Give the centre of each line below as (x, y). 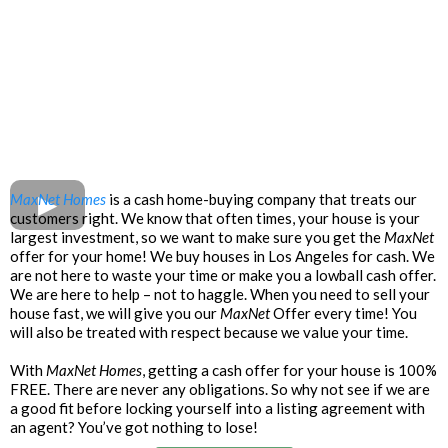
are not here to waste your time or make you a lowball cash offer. (223, 274)
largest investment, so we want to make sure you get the (197, 236)
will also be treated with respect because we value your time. (209, 331)
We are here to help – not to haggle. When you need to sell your (220, 293)
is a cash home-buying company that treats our (263, 198)
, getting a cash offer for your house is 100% (289, 369)
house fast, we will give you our (115, 312)
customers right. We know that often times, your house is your (215, 217)
